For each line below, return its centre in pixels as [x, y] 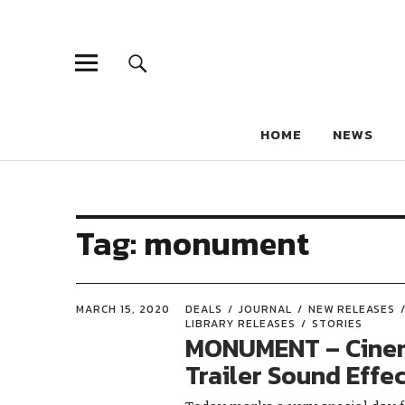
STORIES [338, 324]
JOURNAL [266, 309]
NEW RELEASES [352, 309]
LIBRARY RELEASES [241, 324]
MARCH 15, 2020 [123, 309]
